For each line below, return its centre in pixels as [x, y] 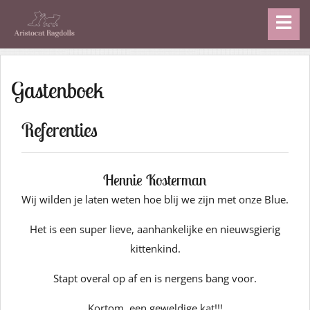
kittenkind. [155, 248]
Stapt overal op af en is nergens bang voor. [155, 278]
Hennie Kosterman [155, 180]
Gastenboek [57, 90]
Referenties [60, 130]
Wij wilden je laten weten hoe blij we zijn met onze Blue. [155, 199]
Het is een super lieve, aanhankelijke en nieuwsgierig [155, 229]
